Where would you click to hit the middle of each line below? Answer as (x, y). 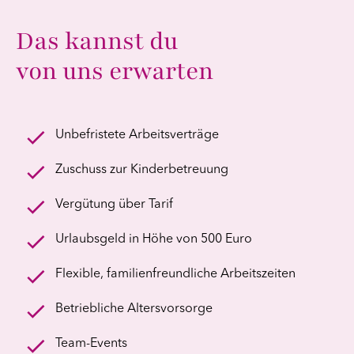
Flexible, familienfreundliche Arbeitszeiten (175, 274)
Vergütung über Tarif (114, 204)
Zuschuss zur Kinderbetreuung (142, 169)
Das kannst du (97, 41)
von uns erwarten (115, 71)
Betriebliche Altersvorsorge (134, 309)
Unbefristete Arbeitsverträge (137, 135)
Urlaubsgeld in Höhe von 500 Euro (154, 239)
